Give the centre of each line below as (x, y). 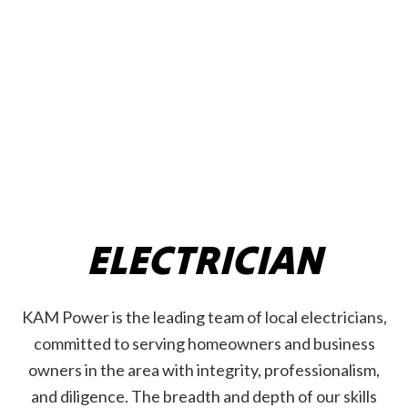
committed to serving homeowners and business (204, 344)
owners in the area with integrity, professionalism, (204, 370)
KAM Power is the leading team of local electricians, (204, 317)
